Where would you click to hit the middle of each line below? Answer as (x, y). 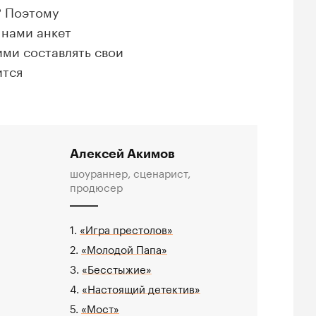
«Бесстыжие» (116, 268)
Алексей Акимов (122, 153)
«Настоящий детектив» (141, 287)
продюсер (96, 186)
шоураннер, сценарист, (130, 172)
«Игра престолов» (126, 228)
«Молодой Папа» (124, 248)
